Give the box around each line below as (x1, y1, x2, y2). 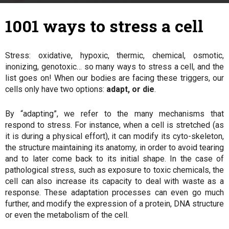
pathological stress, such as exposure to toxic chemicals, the (5, 165, 224, 175)
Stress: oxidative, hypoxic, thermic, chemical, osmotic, (5, 51, 224, 60)
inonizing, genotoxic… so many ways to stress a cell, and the (5, 62, 224, 72)
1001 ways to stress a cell (5, 15, 203, 37)
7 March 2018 (32, 3, 67, 10)
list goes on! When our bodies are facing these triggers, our (5, 73, 224, 83)
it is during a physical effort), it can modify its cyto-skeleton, (5, 131, 224, 141)
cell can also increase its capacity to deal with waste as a (5, 176, 224, 186)
